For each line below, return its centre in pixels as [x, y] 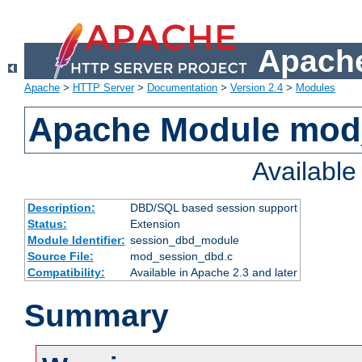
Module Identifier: [76, 240]
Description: [61, 208]
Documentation [182, 88]
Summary [97, 316]
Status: [47, 224]
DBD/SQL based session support [213, 208]
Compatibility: [66, 273]
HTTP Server [103, 88]
